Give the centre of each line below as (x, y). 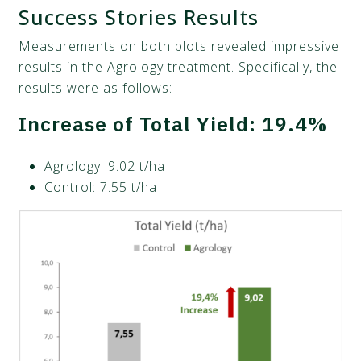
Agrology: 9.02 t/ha (105, 166)
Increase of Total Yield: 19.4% (173, 123)
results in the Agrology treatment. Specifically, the (178, 66)
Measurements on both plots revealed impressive (179, 46)
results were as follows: (96, 87)
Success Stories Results (139, 17)
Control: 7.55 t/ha (101, 187)
